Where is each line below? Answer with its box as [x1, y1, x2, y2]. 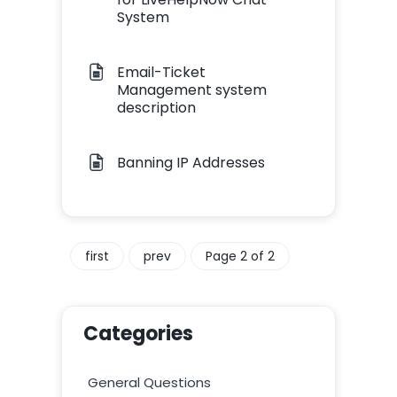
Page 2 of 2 [205, 247, 275, 265]
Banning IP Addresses [116, 152, 265, 173]
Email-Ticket [116, 62, 206, 82]
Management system [116, 80, 267, 100]
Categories [82, 320, 193, 347]
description [116, 97, 196, 118]
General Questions [87, 373, 211, 392]
